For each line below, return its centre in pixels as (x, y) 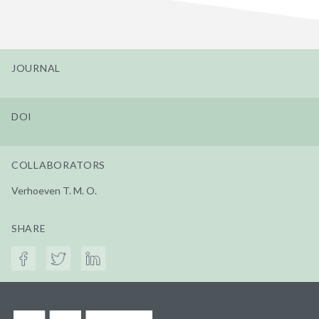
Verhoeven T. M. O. (54, 190)
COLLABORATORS (59, 164)
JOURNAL (36, 68)
